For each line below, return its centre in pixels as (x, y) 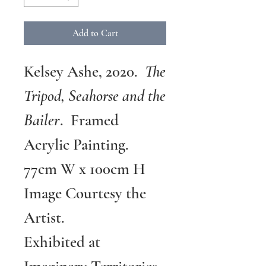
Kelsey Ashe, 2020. (84, 72)
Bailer (42, 120)
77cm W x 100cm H (85, 169)
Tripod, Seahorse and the (95, 96)
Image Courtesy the (85, 193)
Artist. (46, 218)
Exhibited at (62, 242)
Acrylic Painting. (76, 145)
